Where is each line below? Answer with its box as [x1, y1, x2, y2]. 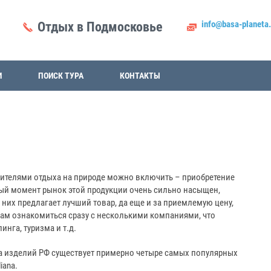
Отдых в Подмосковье [38, 19, 163, 34]
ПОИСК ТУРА [38, 71, 83, 80]
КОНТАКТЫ [120, 71, 160, 80]
